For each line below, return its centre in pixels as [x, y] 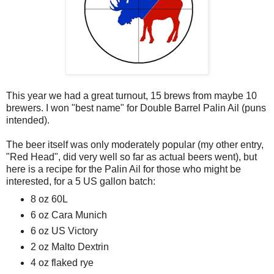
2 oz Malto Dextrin [69, 246]
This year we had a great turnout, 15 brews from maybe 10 [131, 95]
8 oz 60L [49, 199]
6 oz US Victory [64, 231]
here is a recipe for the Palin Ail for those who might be [124, 169]
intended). [28, 120]
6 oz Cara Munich [68, 215]
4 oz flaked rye [62, 262]
